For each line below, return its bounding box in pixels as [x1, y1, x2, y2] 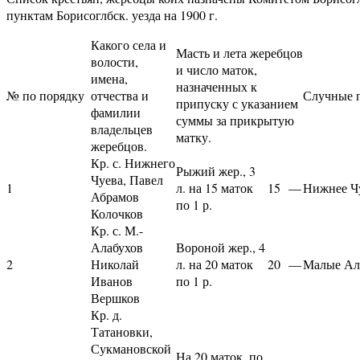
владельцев [91, 120, 153, 137]
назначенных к [176, 77, 257, 95]
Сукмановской [91, 339, 171, 357]
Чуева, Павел [91, 170, 163, 188]
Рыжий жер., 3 [176, 162, 256, 179]
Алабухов [91, 238, 143, 256]
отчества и [91, 86, 149, 104]
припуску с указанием [176, 94, 298, 112]
